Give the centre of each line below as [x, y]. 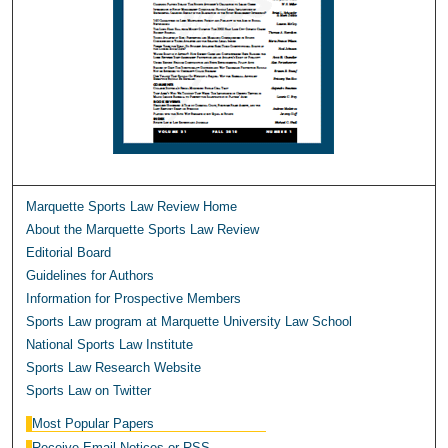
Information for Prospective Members [134, 299]
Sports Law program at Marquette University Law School [189, 322]
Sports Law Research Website [114, 368]
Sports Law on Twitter [89, 391]
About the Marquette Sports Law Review [143, 230]
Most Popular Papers [93, 424]
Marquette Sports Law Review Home [132, 207]
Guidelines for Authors [90, 276]
